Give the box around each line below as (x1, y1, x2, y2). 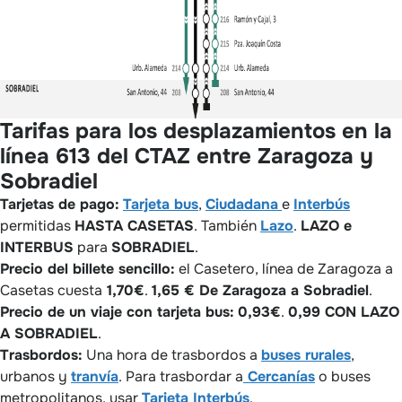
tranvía (71, 366, 118, 386)
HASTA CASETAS (74, 215, 194, 235)
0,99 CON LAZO (288, 301, 399, 321)
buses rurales (261, 345, 351, 364)
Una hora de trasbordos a (83, 345, 261, 364)
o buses (315, 366, 371, 386)
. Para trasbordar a (118, 366, 243, 386)
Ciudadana (205, 194, 278, 214)
